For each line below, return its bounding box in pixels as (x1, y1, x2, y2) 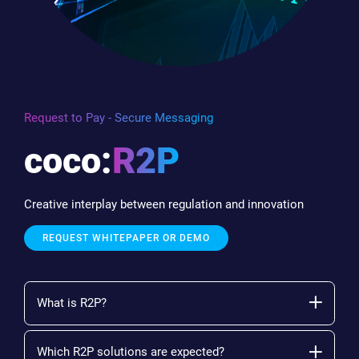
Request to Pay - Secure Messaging (24, 110, 213, 125)
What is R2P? (37, 295, 107, 310)
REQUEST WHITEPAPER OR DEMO (42, 232, 210, 244)
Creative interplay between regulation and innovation (24, 196, 304, 212)
